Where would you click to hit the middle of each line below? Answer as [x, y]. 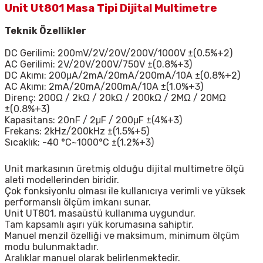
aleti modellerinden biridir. [62, 180]
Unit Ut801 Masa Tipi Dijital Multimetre [111, 9]
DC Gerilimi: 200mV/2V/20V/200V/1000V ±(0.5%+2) [119, 53]
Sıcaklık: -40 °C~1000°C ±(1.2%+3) [79, 143]
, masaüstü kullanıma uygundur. [125, 214]
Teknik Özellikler [45, 31]
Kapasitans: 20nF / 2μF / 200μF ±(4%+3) [93, 120]
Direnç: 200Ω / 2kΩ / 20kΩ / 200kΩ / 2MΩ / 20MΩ [115, 98]
